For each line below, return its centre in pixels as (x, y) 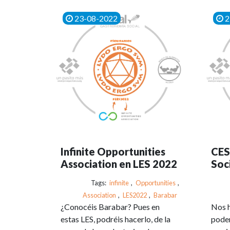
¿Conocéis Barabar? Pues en (110, 206)
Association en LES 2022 (119, 164)
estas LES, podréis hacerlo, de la (116, 219)
